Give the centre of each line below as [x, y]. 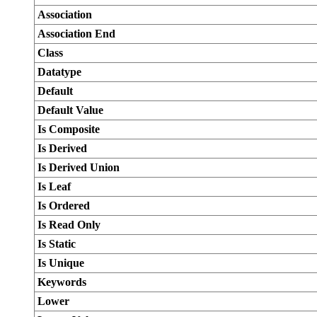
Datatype [59, 72]
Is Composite [69, 129]
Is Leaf [54, 186]
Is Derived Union [79, 167]
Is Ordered [64, 206]
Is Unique [61, 263]
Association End [76, 34]
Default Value [70, 110]
